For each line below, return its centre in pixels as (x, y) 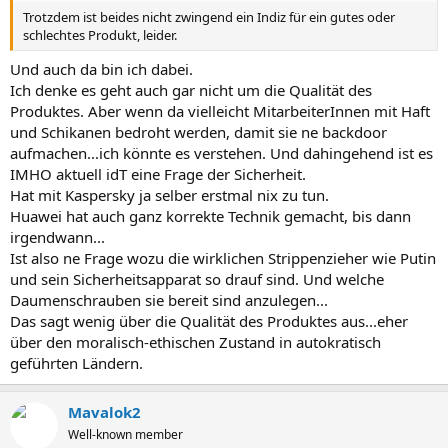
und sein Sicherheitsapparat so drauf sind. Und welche (197, 278)
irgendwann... (57, 236)
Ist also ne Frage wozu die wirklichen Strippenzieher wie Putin (223, 257)
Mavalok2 (104, 411)
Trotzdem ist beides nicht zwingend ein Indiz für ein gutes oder (209, 17)
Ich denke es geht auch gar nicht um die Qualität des (191, 89)
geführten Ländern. (76, 362)
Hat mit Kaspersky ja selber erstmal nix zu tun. (169, 194)
